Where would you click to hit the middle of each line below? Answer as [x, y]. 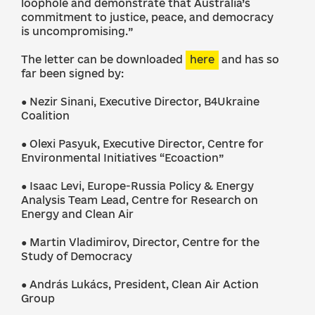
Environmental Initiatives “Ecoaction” [122, 158]
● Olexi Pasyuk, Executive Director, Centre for [142, 144]
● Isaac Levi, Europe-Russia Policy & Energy [137, 186]
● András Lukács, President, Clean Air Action [140, 284]
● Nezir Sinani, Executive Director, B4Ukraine [140, 102]
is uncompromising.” [77, 31]
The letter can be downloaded [103, 59]
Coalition [45, 116]
